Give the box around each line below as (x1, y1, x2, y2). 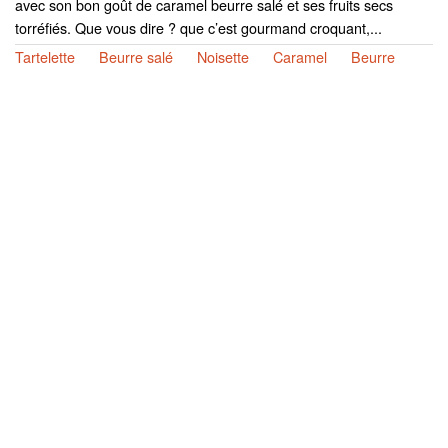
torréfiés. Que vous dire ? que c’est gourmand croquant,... (15, 16, 382, 38)
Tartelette (15, 45, 75, 67)
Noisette (197, 45, 249, 67)
